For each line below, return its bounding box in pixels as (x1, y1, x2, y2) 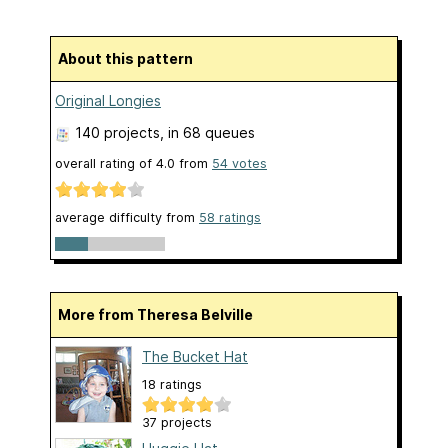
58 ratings (199, 210, 261, 226)
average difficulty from (55, 210, 199, 226)
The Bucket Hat (142, 348, 248, 366)
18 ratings (142, 377, 202, 393)
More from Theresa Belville (71, 306, 253, 324)
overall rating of (55, 155, 156, 171)
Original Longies (55, 91, 161, 109)
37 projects (142, 415, 212, 431)
